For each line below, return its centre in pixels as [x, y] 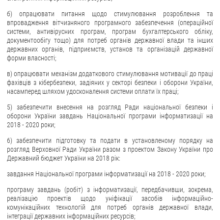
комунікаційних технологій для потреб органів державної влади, [110, 207]
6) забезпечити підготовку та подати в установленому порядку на [110, 140]
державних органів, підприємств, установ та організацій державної [110, 49]
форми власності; [32, 58]
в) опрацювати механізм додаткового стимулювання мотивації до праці [110, 73]
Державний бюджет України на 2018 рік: [64, 158]
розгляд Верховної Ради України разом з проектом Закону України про [110, 149]
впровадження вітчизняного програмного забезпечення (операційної [110, 22]
